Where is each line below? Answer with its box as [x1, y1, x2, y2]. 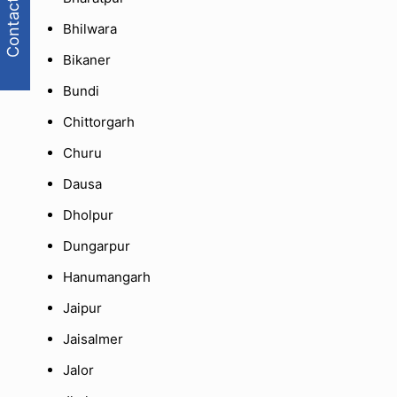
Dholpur [63, 206, 114, 224]
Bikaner [63, 51, 112, 69]
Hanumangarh [63, 269, 152, 286]
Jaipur [63, 300, 103, 317]
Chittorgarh [63, 113, 136, 131]
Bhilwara [63, 20, 118, 38]
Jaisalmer [63, 331, 124, 348]
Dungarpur [63, 237, 131, 255]
